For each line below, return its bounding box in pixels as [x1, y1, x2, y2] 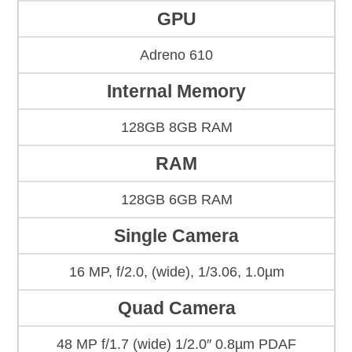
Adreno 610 [140, 47, 213, 64]
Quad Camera [117, 298, 236, 319]
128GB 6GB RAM [120, 192, 233, 208]
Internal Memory [107, 81, 246, 102]
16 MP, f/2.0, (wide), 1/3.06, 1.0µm [68, 264, 284, 280]
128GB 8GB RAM [120, 119, 233, 136]
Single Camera [114, 225, 239, 247]
